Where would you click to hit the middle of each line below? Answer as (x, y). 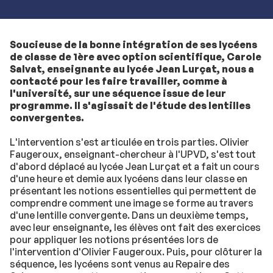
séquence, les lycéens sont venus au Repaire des (120, 264)
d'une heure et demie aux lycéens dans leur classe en (129, 179)
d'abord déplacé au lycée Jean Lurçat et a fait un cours (135, 166)
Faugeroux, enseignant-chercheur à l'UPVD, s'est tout (133, 154)
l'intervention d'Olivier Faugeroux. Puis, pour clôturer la (136, 252)
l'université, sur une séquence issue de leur (118, 93)
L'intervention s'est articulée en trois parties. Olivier (129, 142)
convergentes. (47, 118)
